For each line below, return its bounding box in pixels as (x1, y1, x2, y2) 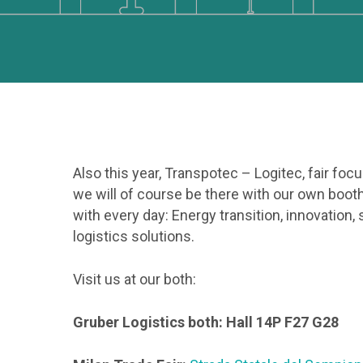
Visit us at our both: (73, 271, 197, 288)
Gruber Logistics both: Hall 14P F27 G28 (73, 314, 340, 331)
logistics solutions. (73, 228, 195, 245)
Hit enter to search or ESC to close (143, 5, 332, 20)
